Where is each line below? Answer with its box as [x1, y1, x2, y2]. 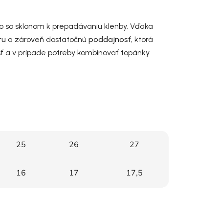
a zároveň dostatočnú [8, 35, 87, 44]
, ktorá [131, 35, 153, 44]
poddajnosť [88, 35, 131, 44]
